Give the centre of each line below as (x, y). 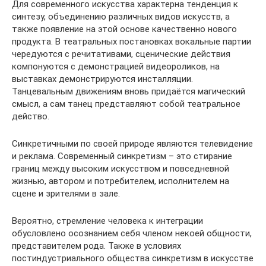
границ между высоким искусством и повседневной (121, 168)
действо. (31, 116)
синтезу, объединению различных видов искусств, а (121, 16)
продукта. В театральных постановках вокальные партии (132, 41)
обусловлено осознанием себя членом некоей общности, (132, 233)
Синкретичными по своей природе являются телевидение (132, 143)
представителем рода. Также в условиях (96, 246)
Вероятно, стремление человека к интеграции (107, 221)
